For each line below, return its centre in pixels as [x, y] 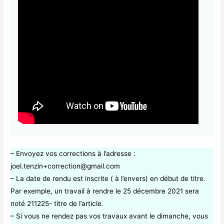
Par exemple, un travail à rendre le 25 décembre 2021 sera [105, 191]
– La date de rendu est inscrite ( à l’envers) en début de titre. [108, 179]
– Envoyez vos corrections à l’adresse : [73, 154]
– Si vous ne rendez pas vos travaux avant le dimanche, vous [109, 216]
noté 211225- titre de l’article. [57, 204]
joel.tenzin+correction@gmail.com [65, 166]
